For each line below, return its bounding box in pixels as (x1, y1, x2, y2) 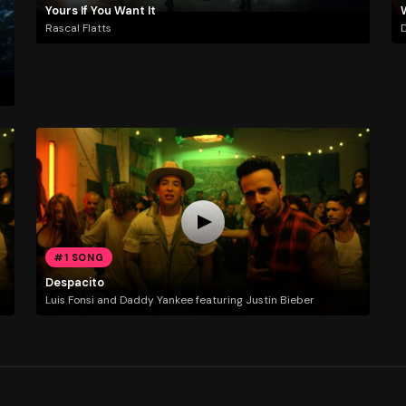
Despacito (44, 274, 104, 290)
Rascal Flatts (44, 21, 111, 36)
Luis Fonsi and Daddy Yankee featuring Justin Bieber (44, 293, 314, 308)
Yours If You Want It (44, 2, 156, 18)
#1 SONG (53, 251, 104, 265)
